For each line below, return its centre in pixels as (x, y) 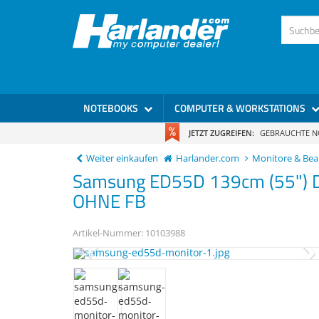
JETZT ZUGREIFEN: (221, 132)
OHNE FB (109, 201)
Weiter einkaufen (122, 158)
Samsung (109, 181)
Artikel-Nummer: (109, 233)
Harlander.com (208, 158)
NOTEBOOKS (112, 108)
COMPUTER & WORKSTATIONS (241, 108)
